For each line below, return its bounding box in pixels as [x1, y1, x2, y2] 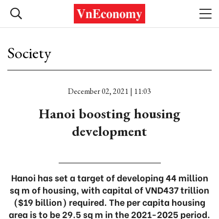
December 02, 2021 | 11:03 [68, 86, 151, 96]
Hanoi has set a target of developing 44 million [11, 171, 208, 184]
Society [7, 43, 51, 63]
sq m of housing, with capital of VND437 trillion [10, 183, 209, 196]
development [72, 122, 147, 140]
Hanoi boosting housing [39, 105, 180, 122]
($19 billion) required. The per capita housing [14, 195, 205, 208]
